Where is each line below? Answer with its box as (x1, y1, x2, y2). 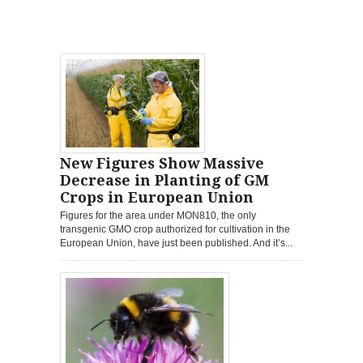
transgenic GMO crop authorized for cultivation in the (60, 223, 290, 235)
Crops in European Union (60, 188, 254, 206)
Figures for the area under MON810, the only (60, 209, 256, 221)
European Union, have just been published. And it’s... (60, 237, 293, 249)
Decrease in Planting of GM (60, 171, 269, 189)
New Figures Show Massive (60, 154, 264, 172)
